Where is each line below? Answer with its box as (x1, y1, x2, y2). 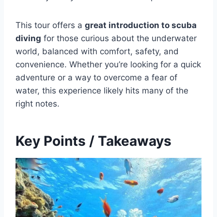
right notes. (15, 99, 60, 108)
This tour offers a (15, 20, 85, 30)
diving (15, 33, 41, 43)
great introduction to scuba (85, 20, 197, 30)
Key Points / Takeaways (15, 133, 171, 149)
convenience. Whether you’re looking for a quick (15, 60, 201, 69)
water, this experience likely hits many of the (15, 86, 188, 95)
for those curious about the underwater (41, 33, 197, 43)
